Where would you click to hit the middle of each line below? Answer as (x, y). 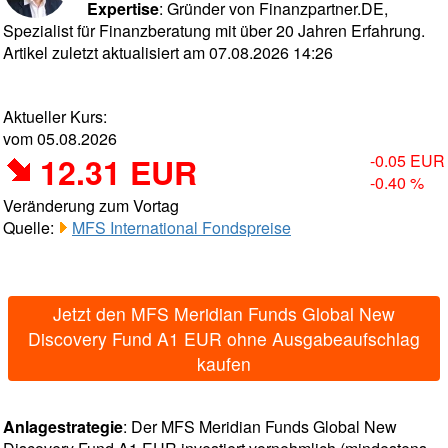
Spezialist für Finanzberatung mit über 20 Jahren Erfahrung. (214, 30)
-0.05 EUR (407, 160)
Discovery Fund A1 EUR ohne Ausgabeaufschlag (224, 338)
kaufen (224, 363)
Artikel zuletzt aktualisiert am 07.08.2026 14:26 (168, 52)
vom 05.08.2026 (60, 138)
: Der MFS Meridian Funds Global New (260, 426)
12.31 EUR (118, 172)
